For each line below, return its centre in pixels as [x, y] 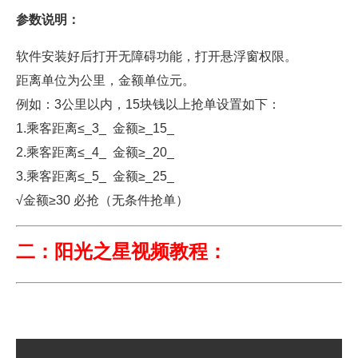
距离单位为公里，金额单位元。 [105, 81]
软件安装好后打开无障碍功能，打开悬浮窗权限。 [157, 57]
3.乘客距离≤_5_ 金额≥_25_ [95, 177]
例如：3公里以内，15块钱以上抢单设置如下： [148, 105]
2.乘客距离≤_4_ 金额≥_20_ [95, 153]
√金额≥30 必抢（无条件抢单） [102, 201]
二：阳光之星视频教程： [121, 252]
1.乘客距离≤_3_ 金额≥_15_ [95, 129]
